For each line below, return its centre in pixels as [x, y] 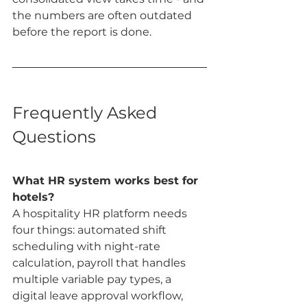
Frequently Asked [87, 113]
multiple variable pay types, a [93, 280]
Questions [54, 137]
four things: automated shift [91, 230]
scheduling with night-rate [88, 247]
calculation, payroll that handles [100, 263]
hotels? [33, 197]
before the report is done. [82, 32]
